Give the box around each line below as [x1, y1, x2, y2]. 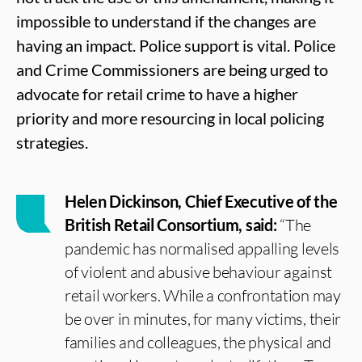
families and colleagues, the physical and [65, 332, 331, 352]
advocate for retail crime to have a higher [16, 84, 298, 103]
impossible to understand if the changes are [16, 11, 316, 31]
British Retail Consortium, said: [65, 215, 277, 234]
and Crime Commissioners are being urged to [16, 60, 328, 79]
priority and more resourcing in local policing [16, 108, 324, 128]
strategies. [16, 133, 88, 152]
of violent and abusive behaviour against [65, 262, 333, 282]
